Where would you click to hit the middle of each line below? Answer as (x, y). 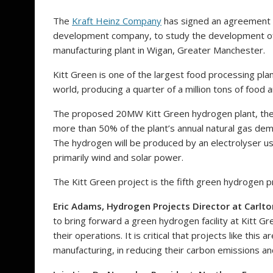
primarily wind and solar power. (118, 158)
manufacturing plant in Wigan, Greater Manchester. (159, 50)
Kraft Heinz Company (117, 21)
